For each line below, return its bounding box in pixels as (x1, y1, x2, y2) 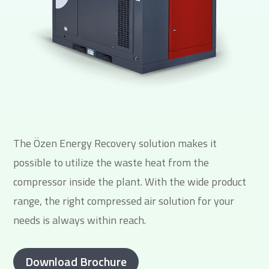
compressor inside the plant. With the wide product (13, 173, 247, 190)
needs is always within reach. (13, 211, 147, 228)
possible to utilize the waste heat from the (13, 154, 210, 171)
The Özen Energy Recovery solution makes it (13, 134, 217, 151)
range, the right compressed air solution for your (13, 192, 235, 209)
